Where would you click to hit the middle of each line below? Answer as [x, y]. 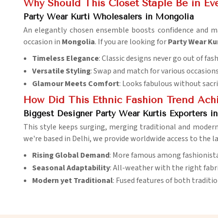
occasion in [43, 42]
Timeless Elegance [65, 59]
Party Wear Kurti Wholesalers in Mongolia [109, 17]
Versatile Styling [61, 71]
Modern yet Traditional [73, 181]
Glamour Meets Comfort [76, 84]
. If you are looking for [131, 42]
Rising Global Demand [71, 155]
